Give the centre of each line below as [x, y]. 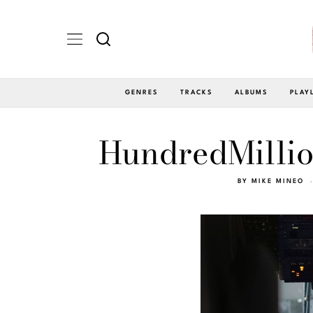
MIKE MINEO [277, 181]
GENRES [141, 92]
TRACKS [196, 92]
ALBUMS [251, 92]
